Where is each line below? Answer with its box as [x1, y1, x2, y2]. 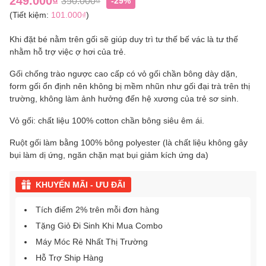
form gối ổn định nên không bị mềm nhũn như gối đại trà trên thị [9, 81, 250, 91]
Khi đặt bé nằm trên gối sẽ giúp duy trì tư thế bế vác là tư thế [9, 34, 238, 45]
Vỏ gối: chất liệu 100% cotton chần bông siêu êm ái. [9, 116, 204, 126]
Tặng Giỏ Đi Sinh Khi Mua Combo [36, 221, 163, 231]
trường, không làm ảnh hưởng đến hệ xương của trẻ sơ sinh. [9, 94, 239, 104]
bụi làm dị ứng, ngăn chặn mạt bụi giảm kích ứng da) [9, 150, 208, 160]
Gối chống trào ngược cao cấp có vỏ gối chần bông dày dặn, [9, 69, 237, 79]
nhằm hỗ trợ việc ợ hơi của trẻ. [9, 47, 126, 57]
